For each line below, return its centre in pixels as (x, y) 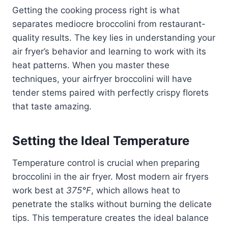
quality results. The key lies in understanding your (114, 37)
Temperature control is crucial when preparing (106, 163)
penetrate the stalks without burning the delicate (112, 204)
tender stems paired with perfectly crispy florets (110, 92)
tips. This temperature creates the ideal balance (110, 218)
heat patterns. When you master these (91, 65)
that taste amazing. (52, 106)
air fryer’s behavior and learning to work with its (109, 51)
